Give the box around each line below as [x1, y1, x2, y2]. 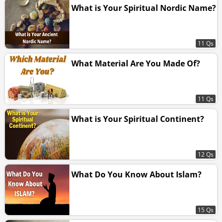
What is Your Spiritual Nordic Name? [71, 2, 216, 13]
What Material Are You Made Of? [71, 57, 200, 69]
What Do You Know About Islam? [71, 168, 202, 180]
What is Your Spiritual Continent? [71, 113, 204, 124]
